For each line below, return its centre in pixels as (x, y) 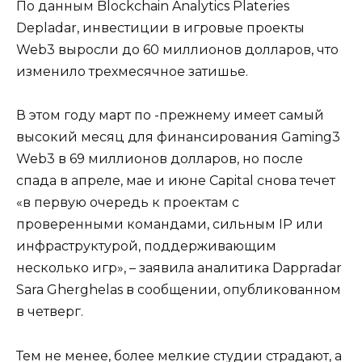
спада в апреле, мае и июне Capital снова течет (176, 181)
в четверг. (50, 312)
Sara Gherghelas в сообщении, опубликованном (179, 290)
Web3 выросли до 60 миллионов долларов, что (177, 50)
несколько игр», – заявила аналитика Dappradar (179, 268)
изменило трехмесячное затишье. (132, 72)
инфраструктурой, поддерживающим (146, 246)
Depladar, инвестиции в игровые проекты (160, 28)
